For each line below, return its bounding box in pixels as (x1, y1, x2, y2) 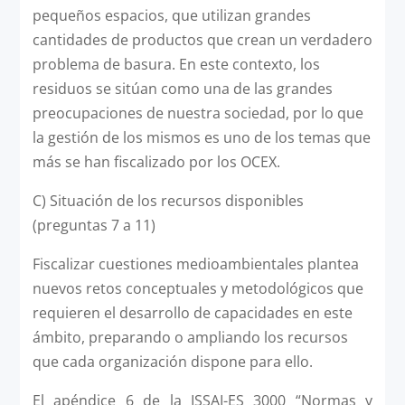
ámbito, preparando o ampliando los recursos (32, 326, 348, 347)
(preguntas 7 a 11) (32, 214, 155, 235)
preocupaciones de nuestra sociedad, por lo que (32, 102, 363, 123)
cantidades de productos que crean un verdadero (32, 29, 372, 50)
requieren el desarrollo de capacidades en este (32, 302, 353, 323)
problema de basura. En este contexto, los (32, 53, 320, 74)
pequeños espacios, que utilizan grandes (32, 5, 311, 25)
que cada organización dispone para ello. (32, 351, 313, 372)
